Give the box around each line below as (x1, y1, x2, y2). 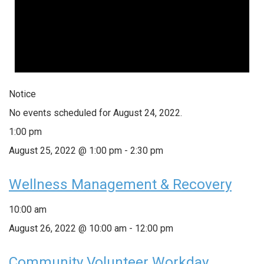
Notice (9, 88, 36, 100)
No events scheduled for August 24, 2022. (9, 107, 182, 118)
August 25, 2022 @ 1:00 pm (9, 144, 122, 156)
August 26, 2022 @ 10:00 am (9, 222, 127, 234)
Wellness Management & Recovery (9, 176, 232, 193)
